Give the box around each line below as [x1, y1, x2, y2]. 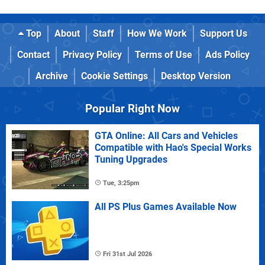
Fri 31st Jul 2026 [103, 250, 152, 258]
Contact [17, 49, 50, 60]
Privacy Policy [62, 49, 122, 60]
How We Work [127, 28, 187, 39]
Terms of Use [134, 49, 192, 60]
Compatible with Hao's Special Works [95, 142, 251, 153]
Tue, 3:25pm [103, 179, 140, 187]
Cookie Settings [81, 70, 148, 82]
